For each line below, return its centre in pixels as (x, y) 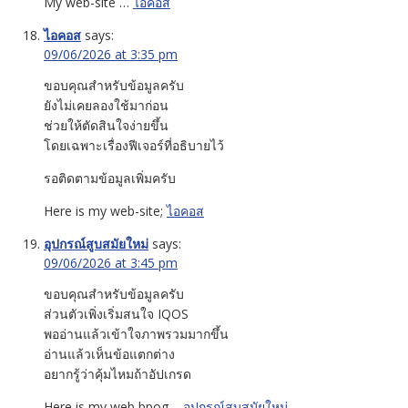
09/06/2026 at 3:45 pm (111, 262)
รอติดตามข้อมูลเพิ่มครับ (110, 178)
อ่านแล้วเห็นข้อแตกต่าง (109, 353)
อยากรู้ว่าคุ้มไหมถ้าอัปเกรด (117, 373)
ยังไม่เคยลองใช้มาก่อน (106, 105)
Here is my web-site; (105, 210)
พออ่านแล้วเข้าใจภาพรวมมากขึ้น (136, 333)
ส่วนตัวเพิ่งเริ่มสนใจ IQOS (116, 313)
